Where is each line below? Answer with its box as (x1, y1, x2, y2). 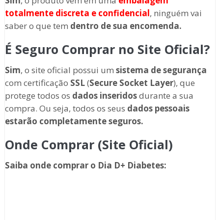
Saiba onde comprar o (4, 160, 98, 171)
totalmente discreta (4, 7, 89, 19)
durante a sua (137, 90, 193, 102)
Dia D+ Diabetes (97, 160, 164, 171)
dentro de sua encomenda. (70, 20, 182, 32)
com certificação (4, 77, 70, 89)
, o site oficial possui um (20, 64, 116, 76)
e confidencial (91, 7, 150, 19)
